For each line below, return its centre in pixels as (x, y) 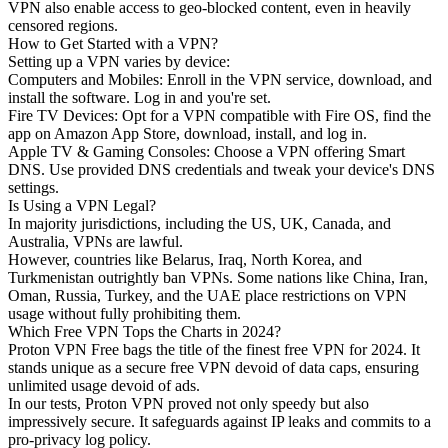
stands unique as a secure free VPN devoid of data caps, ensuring (213, 367)
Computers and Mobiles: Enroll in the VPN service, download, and (220, 79)
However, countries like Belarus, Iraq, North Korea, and (185, 259)
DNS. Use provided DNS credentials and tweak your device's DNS (221, 169)
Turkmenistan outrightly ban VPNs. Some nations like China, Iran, (218, 277)
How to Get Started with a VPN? (113, 43)
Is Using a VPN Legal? (82, 205)
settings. (33, 187)
